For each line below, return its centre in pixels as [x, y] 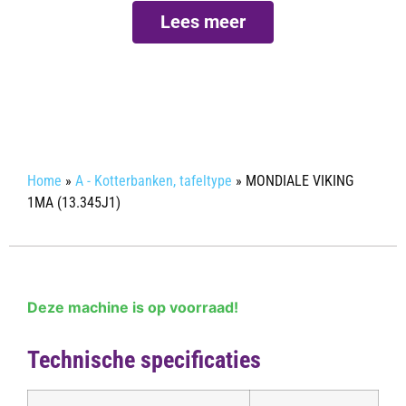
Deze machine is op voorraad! [133, 307]
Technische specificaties [144, 360]
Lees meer [203, 21]
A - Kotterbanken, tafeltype [154, 180]
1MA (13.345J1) [74, 202]
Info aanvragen [203, 82]
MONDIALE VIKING [300, 180]
